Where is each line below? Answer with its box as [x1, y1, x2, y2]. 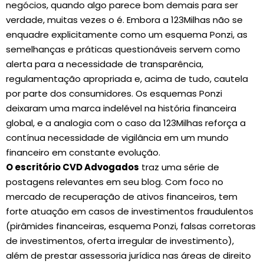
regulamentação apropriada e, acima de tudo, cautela [6, 72, 248, 85]
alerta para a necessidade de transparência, [6, 58, 203, 70]
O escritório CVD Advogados [6, 161, 139, 173]
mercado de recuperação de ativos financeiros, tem [6, 190, 237, 203]
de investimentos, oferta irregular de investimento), [6, 235, 234, 247]
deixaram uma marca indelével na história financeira [6, 102, 236, 114]
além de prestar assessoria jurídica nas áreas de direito [6, 249, 251, 262]
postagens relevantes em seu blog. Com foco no [6, 176, 223, 188]
